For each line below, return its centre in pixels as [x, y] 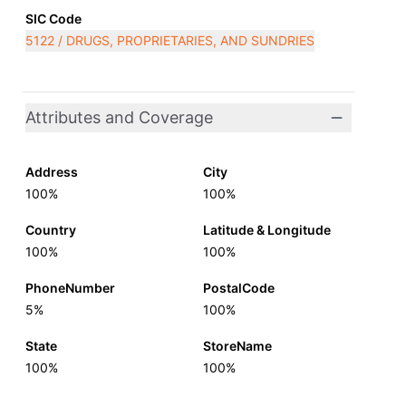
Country [51, 230]
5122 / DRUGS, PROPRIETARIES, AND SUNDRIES [170, 40]
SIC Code [53, 19]
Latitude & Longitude [267, 230]
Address [52, 172]
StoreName [237, 346]
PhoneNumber [70, 288]
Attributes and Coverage [119, 117]
